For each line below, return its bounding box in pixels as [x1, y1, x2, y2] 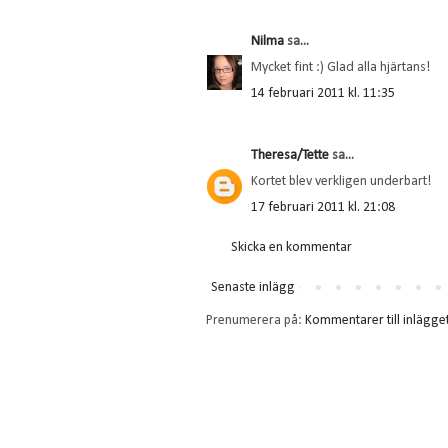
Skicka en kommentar [231, 239, 352, 255]
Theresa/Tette [251, 147, 329, 163]
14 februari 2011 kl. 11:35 [251, 85, 395, 101]
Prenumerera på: [206, 312, 305, 328]
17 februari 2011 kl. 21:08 [251, 199, 395, 215]
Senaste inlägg [211, 279, 295, 295]
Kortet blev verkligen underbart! [251, 173, 431, 189]
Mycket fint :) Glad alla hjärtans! [251, 59, 430, 75]
